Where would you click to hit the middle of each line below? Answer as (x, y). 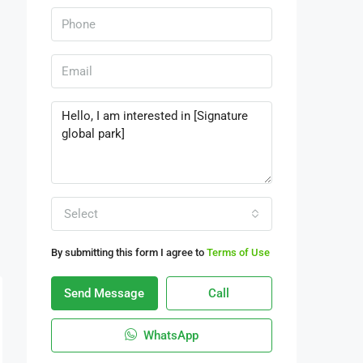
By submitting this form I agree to (129, 252)
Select (81, 214)
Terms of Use (238, 252)
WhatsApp (169, 335)
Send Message (105, 293)
